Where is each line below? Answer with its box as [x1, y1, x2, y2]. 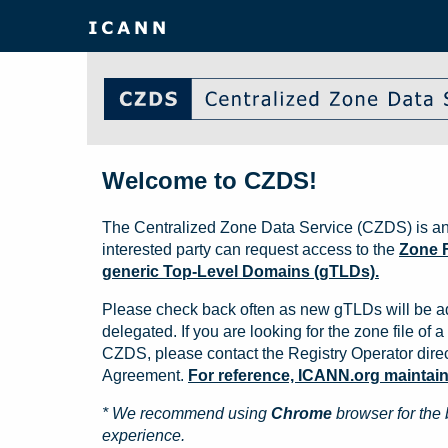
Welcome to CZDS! [102, 167, 317, 195]
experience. [102, 427, 185, 445]
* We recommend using [102, 405, 271, 423]
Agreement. [102, 367, 188, 385]
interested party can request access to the [102, 241, 399, 259]
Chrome [271, 405, 332, 423]
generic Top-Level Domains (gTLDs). [102, 263, 379, 281]
